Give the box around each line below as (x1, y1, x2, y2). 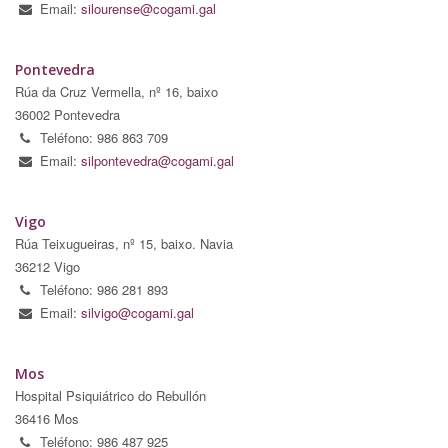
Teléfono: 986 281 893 (40, 279, 168, 299)
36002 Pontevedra (15, 104, 120, 124)
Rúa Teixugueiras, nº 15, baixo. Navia (15, 233, 233, 253)
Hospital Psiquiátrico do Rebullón (15, 385, 206, 405)
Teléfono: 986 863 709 (40, 127, 168, 147)
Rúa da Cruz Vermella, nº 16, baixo (15, 81, 218, 101)
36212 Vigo (15, 256, 80, 276)
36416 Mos (15, 408, 79, 428)
